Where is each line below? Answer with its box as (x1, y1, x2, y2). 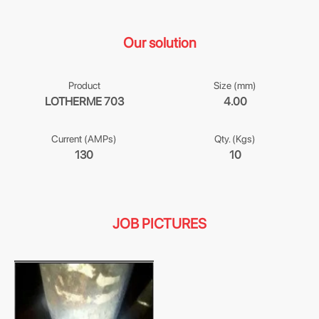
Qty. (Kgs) (214, 133, 256, 145)
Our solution (122, 34, 197, 51)
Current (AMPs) (51, 133, 117, 145)
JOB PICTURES (113, 215, 206, 232)
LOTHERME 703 (44, 95, 124, 108)
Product (68, 80, 100, 91)
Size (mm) (214, 80, 256, 91)
